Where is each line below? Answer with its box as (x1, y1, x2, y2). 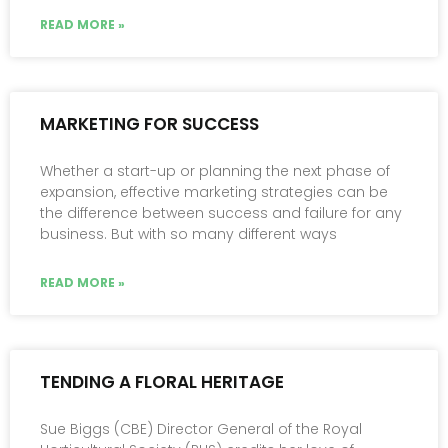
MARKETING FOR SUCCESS (40, 112, 259, 137)
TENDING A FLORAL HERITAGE (40, 370, 284, 395)
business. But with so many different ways (40, 224, 337, 245)
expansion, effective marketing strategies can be (40, 182, 388, 203)
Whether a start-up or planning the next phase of (40, 161, 390, 182)
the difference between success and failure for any (40, 203, 402, 224)
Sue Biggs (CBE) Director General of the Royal (40, 419, 362, 440)
